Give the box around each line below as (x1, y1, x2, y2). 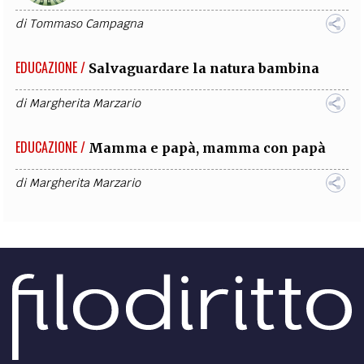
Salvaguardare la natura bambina (89, 60, 320, 76)
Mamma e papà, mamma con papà (89, 140, 327, 156)
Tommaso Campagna (29, 16, 144, 31)
